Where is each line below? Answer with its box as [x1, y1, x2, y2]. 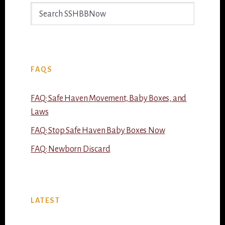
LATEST [31, 196, 60, 205]
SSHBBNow [30, 17, 71, 26]
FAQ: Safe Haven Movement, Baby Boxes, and [31, 93, 187, 103]
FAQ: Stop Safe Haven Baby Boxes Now [31, 126, 165, 135]
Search [30, 3, 54, 13]
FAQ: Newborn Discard [31, 144, 110, 154]
